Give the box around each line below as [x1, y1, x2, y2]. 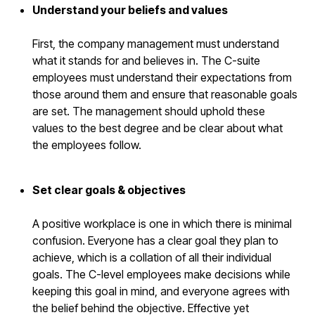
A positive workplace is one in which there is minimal [32, 216, 292, 231]
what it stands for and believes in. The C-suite [32, 53, 261, 67]
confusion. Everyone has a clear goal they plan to [32, 233, 279, 247]
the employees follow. [32, 137, 142, 152]
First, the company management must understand [32, 36, 280, 51]
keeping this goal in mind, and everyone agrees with [32, 283, 290, 298]
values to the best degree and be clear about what [32, 120, 283, 135]
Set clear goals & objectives [32, 182, 186, 197]
